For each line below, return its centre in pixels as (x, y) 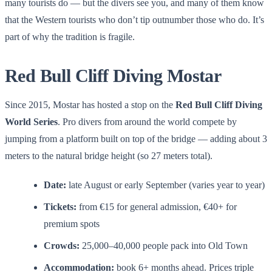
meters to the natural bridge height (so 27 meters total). (109, 155)
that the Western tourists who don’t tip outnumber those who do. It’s (134, 19)
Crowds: (62, 245)
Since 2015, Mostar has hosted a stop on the (90, 104)
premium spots (72, 223)
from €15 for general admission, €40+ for (157, 206)
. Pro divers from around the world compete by (147, 121)
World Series (31, 121)
